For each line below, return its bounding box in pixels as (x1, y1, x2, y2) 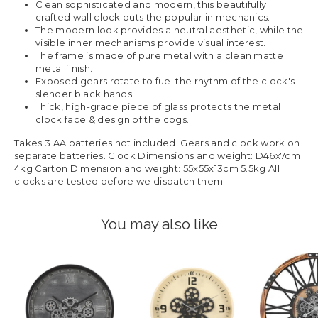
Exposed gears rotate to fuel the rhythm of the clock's (35, 75, 295, 87)
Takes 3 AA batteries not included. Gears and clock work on (14, 137, 300, 148)
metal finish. (35, 62, 93, 74)
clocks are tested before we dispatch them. (14, 175, 226, 187)
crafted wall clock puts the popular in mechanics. (35, 11, 270, 23)
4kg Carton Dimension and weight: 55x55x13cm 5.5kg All (14, 163, 280, 174)
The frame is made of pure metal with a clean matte (35, 50, 284, 61)
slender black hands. (35, 88, 137, 99)
